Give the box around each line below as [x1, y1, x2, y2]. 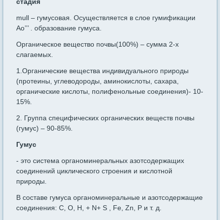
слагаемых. [16, 51, 54, 59]
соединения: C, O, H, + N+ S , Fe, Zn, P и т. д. [16, 204, 162, 212]
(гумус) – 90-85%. [16, 124, 73, 133]
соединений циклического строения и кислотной [16, 167, 173, 175]
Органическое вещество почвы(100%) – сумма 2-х [16, 40, 179, 49]
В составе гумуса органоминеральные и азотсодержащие [16, 193, 203, 202]
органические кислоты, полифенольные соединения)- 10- [16, 87, 204, 96]
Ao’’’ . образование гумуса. [16, 24, 102, 32]
